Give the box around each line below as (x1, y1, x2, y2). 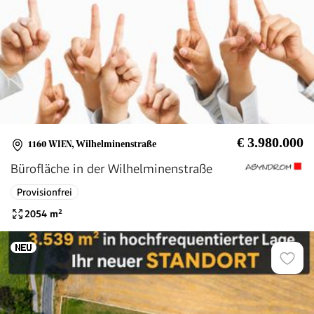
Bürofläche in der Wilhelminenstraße (11, 161, 212, 176)
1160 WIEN (28, 139, 71, 150)
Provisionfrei (17, 186, 72, 198)
